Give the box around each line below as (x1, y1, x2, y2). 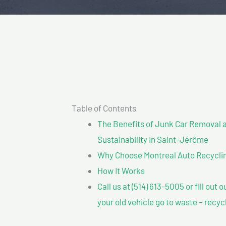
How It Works (97, 165, 145, 176)
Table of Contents (72, 102, 136, 113)
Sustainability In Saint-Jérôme (97, 134, 208, 144)
